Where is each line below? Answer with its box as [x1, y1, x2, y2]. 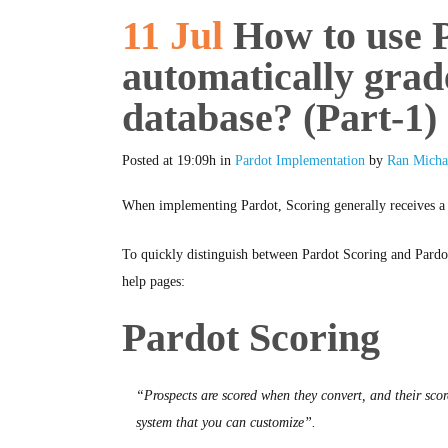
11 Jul [122, 13, 223, 58]
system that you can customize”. [136, 415, 316, 430]
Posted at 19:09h [122, 153, 216, 168]
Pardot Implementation [235, 153, 365, 168]
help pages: [122, 274, 185, 289]
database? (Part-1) [122, 95, 437, 140]
